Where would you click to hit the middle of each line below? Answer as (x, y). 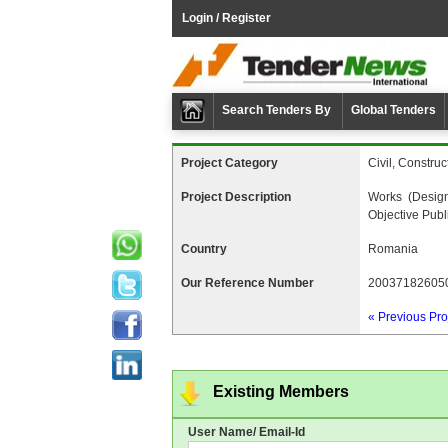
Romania (393, 249)
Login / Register (226, 18)
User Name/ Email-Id (246, 432)
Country (204, 249)
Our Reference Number (247, 283)
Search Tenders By (278, 110)
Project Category (229, 163)
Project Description (236, 197)
